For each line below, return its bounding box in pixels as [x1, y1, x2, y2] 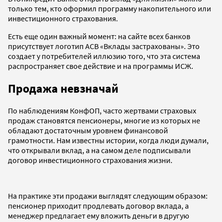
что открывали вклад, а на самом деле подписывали [8, 145, 191, 156]
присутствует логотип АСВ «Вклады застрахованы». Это [8, 41, 200, 51]
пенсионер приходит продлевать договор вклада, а [8, 201, 189, 211]
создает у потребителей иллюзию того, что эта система [8, 51, 200, 61]
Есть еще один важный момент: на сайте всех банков [8, 31, 190, 41]
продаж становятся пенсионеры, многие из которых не [8, 115, 200, 126]
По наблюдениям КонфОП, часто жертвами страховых [8, 106, 196, 116]
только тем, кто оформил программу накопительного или [8, 3, 211, 13]
